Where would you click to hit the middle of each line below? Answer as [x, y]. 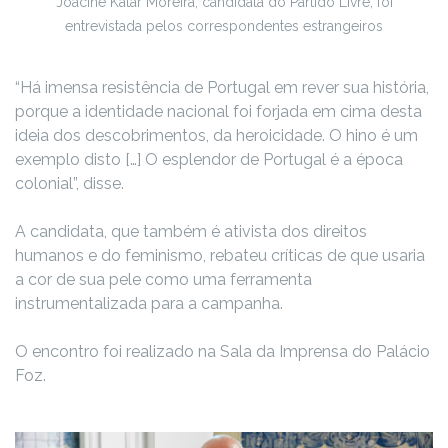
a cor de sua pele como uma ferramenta [163, 279]
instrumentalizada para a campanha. [149, 303]
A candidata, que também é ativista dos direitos [191, 231]
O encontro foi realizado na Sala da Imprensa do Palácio [222, 351]
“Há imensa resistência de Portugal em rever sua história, [222, 87]
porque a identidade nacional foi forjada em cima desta [218, 111]
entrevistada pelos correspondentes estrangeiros [224, 25]
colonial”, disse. [69, 183]
